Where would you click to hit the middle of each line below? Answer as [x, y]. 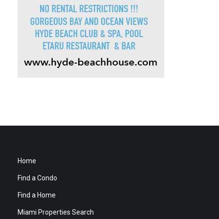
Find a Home [36, 195]
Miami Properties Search [55, 212]
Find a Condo [37, 178]
